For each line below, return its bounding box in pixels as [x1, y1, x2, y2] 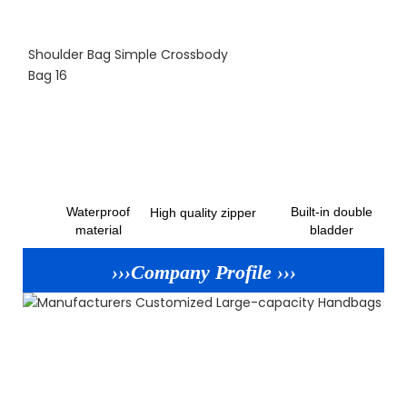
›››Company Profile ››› [111, 260, 296, 283]
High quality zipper [150, 204, 257, 220]
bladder [309, 222, 353, 237]
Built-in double [290, 203, 372, 219]
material [74, 222, 122, 237]
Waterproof [66, 203, 131, 219]
